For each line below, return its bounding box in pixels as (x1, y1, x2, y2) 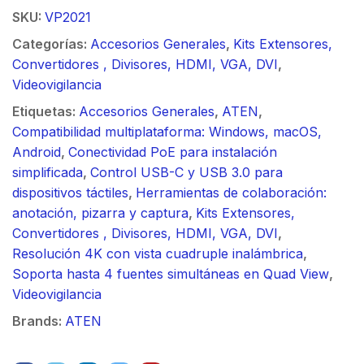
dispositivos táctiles (12, 184, 128, 201)
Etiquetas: (12, 102, 79, 119)
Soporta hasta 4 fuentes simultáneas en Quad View (12, 265, 329, 282)
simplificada (12, 163, 83, 180)
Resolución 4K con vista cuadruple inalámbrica (12, 245, 303, 262)
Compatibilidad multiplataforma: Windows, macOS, (12, 123, 322, 140)
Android (12, 143, 61, 160)
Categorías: (12, 35, 90, 52)
